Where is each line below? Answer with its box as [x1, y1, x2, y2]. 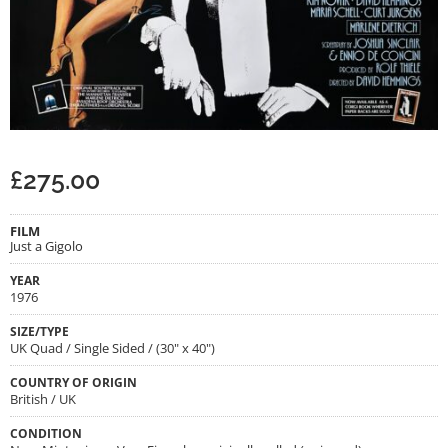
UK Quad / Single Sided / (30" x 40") [10, 338, 215, 357]
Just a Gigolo [10, 236, 83, 255]
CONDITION [10, 424, 82, 441]
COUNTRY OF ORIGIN [10, 373, 137, 390]
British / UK [10, 389, 76, 408]
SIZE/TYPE [10, 322, 69, 339]
